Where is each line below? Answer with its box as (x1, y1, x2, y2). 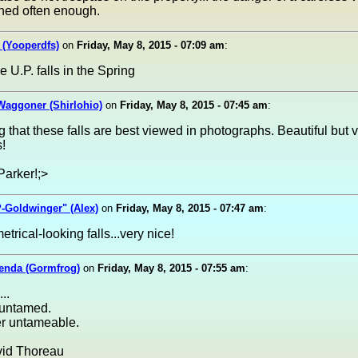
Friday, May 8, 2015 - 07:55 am (97, 262, 245, 274)
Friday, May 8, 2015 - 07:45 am (120, 99, 268, 111)
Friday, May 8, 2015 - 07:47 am (116, 202, 264, 214)
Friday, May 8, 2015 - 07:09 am (77, 39, 225, 51)
